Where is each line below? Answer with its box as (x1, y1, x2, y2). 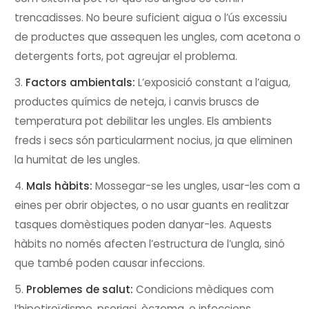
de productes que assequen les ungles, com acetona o (14, 29, 301, 44)
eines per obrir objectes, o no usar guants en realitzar (14, 197, 290, 212)
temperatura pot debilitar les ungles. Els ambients (14, 113, 272, 128)
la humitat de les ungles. (14, 152, 141, 167)
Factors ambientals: (26, 74, 136, 90)
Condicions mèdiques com (133, 281, 275, 297)
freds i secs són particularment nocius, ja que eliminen (14, 132, 293, 148)
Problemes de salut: (26, 281, 134, 297)
